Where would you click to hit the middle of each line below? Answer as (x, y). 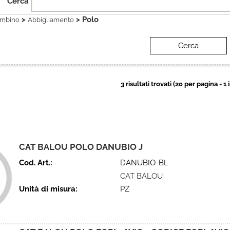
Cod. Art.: (36, 163)
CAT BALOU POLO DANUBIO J (81, 147)
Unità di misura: (48, 189)
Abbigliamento (51, 20)
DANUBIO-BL (144, 163)
